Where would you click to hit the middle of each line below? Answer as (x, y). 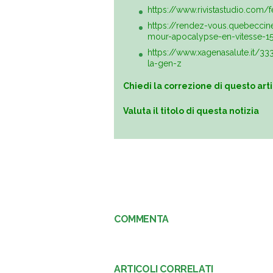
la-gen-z (165, 64)
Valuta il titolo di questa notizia (191, 111)
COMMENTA (141, 219)
